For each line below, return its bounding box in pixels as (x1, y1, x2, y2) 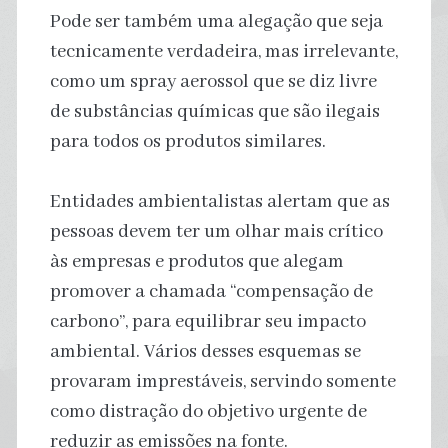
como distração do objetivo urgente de (49, 399, 367, 424)
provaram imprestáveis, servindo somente (49, 369, 396, 394)
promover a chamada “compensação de (49, 279, 373, 304)
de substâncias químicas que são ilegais (49, 99, 380, 124)
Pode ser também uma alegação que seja (49, 9, 383, 34)
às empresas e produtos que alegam (49, 249, 344, 274)
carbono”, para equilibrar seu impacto (49, 309, 366, 334)
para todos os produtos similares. (49, 129, 326, 154)
